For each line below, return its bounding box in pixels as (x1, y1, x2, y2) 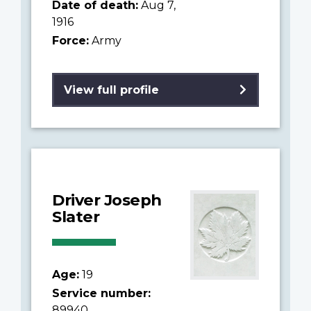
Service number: (52, 286, 151, 300)
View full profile (64, 83, 159, 96)
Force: (52, 33, 89, 47)
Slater (52, 206, 99, 226)
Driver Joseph (52, 190, 162, 210)
